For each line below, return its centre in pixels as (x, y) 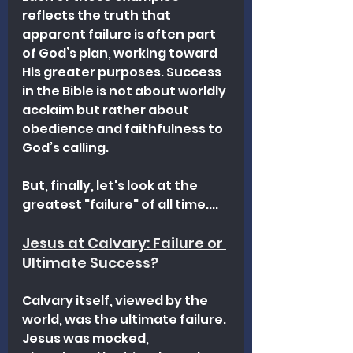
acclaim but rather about (107, 110)
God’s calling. (65, 147)
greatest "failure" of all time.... (120, 204)
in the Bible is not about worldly (125, 91)
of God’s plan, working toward (121, 53)
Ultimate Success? (90, 262)
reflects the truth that (98, 15)
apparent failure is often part (120, 34)
